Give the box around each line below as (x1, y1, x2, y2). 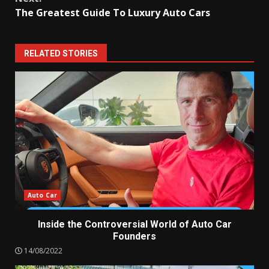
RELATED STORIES (24, 49, 98, 59)
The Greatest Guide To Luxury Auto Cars (15, 6, 210, 20)
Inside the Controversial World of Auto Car (37, 219, 232, 231)
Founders (113, 231, 156, 243)
